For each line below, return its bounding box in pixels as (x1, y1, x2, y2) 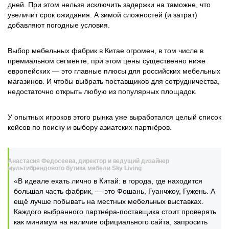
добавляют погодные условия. (8, 21, 110, 29)
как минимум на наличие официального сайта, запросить (14, 218, 208, 226)
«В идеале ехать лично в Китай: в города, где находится (14, 177, 202, 185)
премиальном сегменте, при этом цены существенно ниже (8, 57, 205, 65)
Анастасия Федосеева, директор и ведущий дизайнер (8, 157, 170, 165)
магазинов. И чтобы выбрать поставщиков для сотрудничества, (8, 77, 220, 85)
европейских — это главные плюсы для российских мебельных (8, 67, 220, 75)
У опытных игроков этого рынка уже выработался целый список (8, 113, 221, 121)
